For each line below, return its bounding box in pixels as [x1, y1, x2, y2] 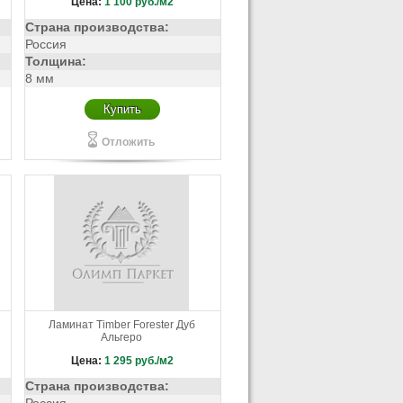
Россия [24, 38, 67, 51]
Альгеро [101, 331, 143, 344]
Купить [103, 103, 142, 116]
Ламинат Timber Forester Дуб [48, 318, 195, 331]
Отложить [101, 136, 155, 148]
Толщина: [24, 55, 86, 68]
